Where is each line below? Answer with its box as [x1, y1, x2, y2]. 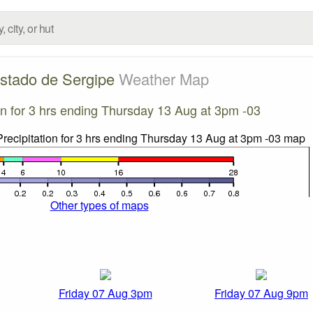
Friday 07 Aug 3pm [58, 285, 152, 302]
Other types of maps [50, 196, 149, 213]
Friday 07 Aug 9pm [214, 285, 308, 302]
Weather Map [119, 67, 209, 89]
